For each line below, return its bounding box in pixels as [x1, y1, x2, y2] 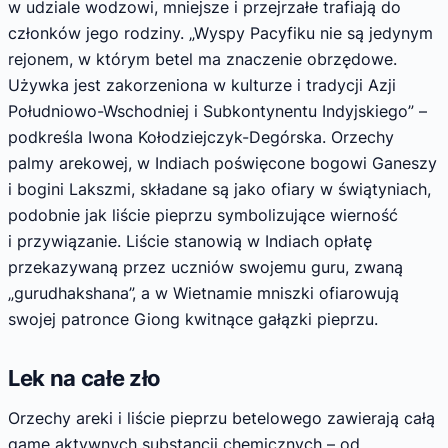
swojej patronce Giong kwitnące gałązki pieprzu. [8, 309, 378, 330]
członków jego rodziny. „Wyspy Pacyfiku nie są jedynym [8, 23, 433, 44]
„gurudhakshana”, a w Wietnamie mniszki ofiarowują [8, 283, 399, 304]
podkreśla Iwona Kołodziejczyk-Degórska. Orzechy [8, 127, 394, 148]
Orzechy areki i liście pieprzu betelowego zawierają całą [8, 407, 435, 428]
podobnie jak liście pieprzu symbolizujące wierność [8, 205, 398, 226]
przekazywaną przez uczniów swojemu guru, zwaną [8, 257, 403, 278]
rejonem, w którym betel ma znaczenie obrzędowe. [8, 49, 397, 70]
